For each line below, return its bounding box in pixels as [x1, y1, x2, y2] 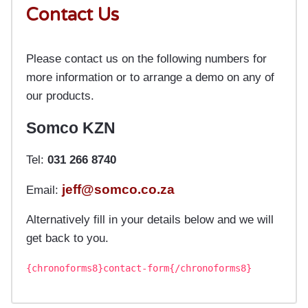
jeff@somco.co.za [62, 182, 175, 197]
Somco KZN [26, 119, 115, 137]
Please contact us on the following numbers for [26, 52, 267, 66]
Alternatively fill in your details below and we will [26, 212, 274, 227]
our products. [26, 89, 94, 103]
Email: [26, 183, 62, 197]
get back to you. [26, 231, 109, 245]
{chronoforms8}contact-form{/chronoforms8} [26, 263, 252, 274]
